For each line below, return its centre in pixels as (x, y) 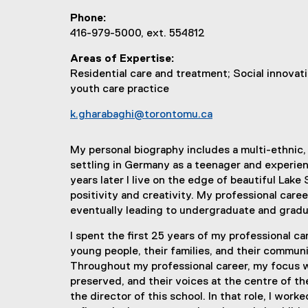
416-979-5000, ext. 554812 (137, 34)
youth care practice (120, 89)
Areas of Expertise (121, 59)
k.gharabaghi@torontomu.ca (141, 115)
